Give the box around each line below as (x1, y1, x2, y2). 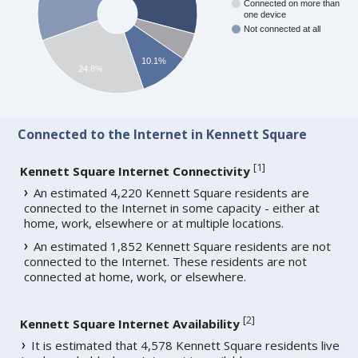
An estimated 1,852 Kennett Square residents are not (34, 238, 332, 255)
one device (244, 10, 287, 20)
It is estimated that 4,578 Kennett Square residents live (31, 337, 340, 354)
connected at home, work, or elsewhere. (24, 268, 247, 285)
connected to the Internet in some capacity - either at (24, 200, 320, 217)
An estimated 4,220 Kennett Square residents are (34, 185, 310, 201)
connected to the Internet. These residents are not (24, 253, 308, 270)
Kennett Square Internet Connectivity (20, 163, 251, 180)
